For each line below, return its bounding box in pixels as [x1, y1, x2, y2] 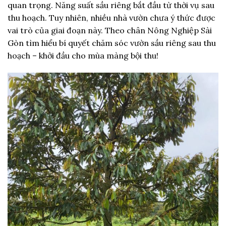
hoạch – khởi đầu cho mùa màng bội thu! [8, 50, 158, 61]
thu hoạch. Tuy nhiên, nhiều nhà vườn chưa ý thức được [8, 13, 215, 23]
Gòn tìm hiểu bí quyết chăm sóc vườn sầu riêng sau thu [8, 38, 216, 48]
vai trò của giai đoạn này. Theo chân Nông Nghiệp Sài [8, 25, 212, 36]
